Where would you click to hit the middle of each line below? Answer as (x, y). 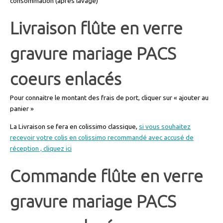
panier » (22, 109)
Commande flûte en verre (107, 176)
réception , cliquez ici (41, 148)
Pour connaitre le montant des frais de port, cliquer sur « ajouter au (109, 98)
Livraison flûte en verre (96, 29)
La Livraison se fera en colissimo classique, (74, 126)
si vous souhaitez (165, 126)
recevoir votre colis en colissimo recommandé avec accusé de (102, 137)
